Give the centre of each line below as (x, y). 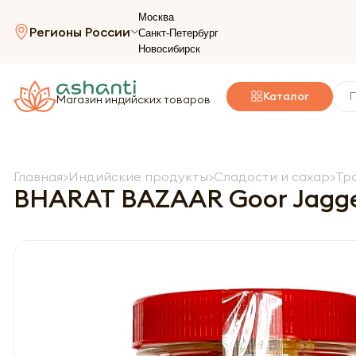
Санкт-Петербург (178, 33)
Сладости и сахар (272, 176)
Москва (156, 17)
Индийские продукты (138, 176)
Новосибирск (169, 49)
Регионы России (80, 32)
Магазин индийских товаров (133, 99)
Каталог (286, 96)
